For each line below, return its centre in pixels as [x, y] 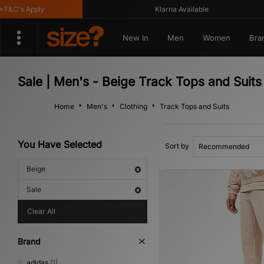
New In [135, 38]
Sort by [177, 146]
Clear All [41, 211]
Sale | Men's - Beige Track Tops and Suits [140, 82]
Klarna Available [171, 9]
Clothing [133, 106]
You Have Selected [60, 144]
